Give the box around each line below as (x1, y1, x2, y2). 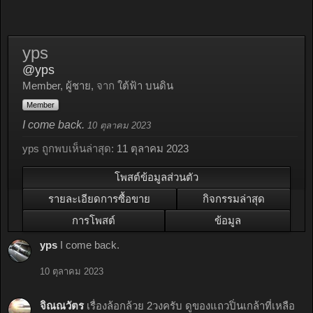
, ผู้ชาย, (60, 80, 96, 92)
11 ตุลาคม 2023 (117, 143, 189, 154)
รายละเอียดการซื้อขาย (48, 193, 151, 205)
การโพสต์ (72, 214, 115, 226)
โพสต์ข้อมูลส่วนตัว (115, 171, 198, 183)
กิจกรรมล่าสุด (202, 193, 265, 205)
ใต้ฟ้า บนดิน (117, 80, 173, 92)
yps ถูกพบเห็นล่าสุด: (22, 143, 114, 154)
